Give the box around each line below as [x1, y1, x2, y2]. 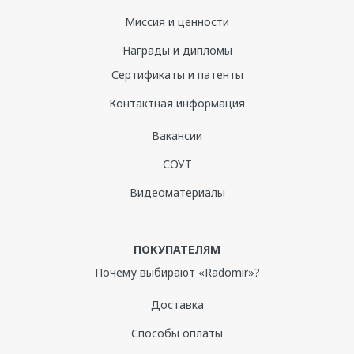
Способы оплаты [131, 326, 223, 341]
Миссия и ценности [125, 14, 229, 30]
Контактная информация [109, 96, 245, 111]
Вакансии [152, 128, 202, 144]
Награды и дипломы [122, 43, 232, 58]
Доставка [150, 297, 204, 313]
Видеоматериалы [129, 185, 225, 201]
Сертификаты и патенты [111, 67, 243, 83]
